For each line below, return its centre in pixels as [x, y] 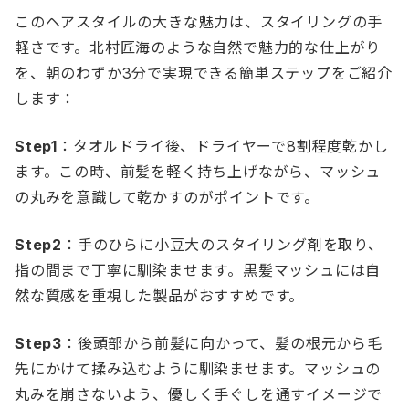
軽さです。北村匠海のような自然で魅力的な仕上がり [198, 48]
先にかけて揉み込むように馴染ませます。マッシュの [198, 369]
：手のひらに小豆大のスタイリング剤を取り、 [223, 245]
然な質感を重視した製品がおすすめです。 [160, 296]
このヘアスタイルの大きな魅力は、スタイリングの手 [199, 22]
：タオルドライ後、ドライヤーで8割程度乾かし [223, 147]
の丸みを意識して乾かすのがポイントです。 [167, 198]
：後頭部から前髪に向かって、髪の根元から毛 [222, 344]
